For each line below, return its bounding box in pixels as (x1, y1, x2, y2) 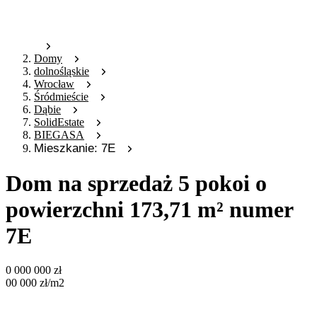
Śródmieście (34, 91, 88, 103)
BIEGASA (34, 129, 84, 142)
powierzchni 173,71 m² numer (6, 196, 293, 222)
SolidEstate (34, 116, 84, 129)
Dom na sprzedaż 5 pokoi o (6, 170, 267, 196)
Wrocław (34, 78, 74, 91)
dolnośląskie (34, 65, 89, 78)
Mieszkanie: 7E (34, 142, 115, 156)
